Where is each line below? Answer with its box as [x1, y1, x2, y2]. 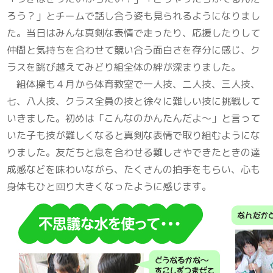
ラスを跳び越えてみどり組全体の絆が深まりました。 [7, 60, 241, 74]
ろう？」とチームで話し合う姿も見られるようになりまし [7, 9, 261, 23]
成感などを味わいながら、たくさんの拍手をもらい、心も [7, 163, 261, 177]
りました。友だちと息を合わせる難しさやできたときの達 [7, 146, 261, 160]
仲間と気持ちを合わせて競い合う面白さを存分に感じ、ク [7, 43, 261, 57]
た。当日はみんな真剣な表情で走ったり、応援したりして [7, 26, 261, 40]
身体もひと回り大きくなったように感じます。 [7, 180, 212, 194]
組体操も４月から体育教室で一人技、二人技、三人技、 [7, 77, 261, 91]
